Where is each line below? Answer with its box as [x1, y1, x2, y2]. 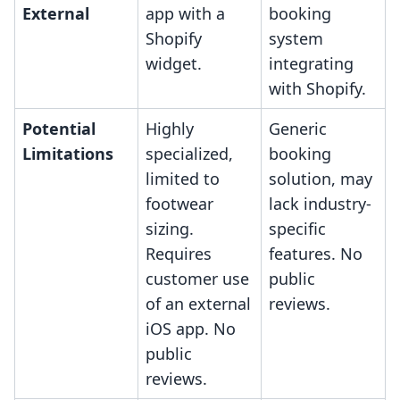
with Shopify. [269, 78, 366, 100]
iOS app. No [146, 318, 236, 340]
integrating [269, 53, 354, 75]
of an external [146, 293, 251, 315]
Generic [269, 118, 327, 140]
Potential [22, 118, 96, 140]
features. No [269, 243, 362, 265]
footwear [146, 193, 213, 215]
